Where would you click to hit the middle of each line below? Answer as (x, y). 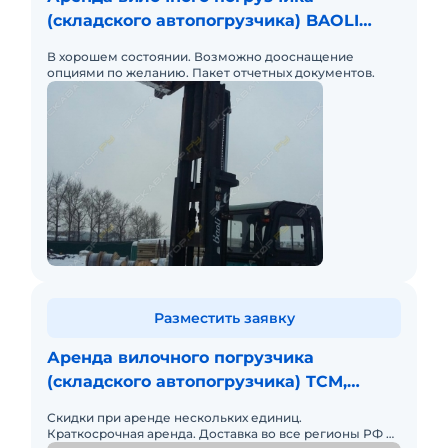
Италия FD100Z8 (118, 405)
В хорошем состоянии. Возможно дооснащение (200, 56)
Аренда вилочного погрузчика (180, 357)
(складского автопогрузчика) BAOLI (203, 20)
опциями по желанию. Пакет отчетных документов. (211, 72)
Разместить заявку (224, 318)
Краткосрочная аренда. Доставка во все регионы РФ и (220, 433)
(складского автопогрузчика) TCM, (197, 381)
